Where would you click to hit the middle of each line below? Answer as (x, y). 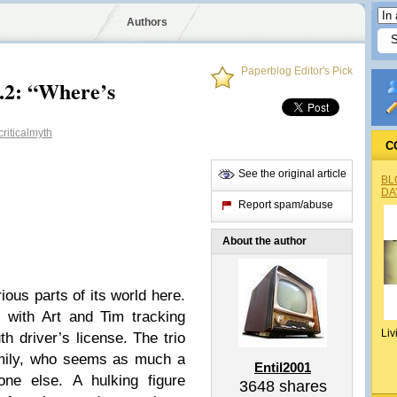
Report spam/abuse (286, 205)
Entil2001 (283, 367)
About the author (265, 241)
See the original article (292, 174)
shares (300, 386)
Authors (147, 22)
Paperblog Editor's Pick (297, 71)
